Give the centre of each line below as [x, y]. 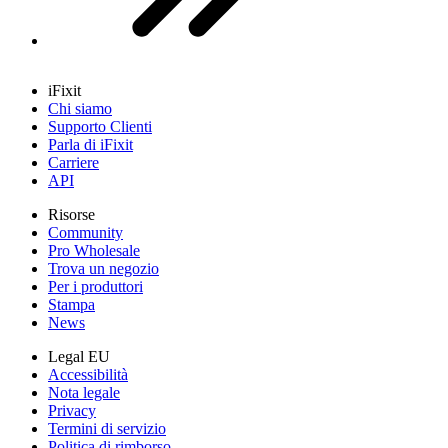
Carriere [73, 162]
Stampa [71, 304]
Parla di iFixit [90, 144]
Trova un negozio [103, 268]
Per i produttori [95, 286]
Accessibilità [88, 374]
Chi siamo [80, 108]
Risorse [71, 214]
